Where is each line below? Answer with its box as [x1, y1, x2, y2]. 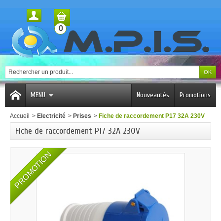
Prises [73, 112, 91, 119]
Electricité [37, 112, 66, 119]
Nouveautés [137, 91, 169, 99]
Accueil [10, 112, 30, 119]
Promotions [180, 91, 211, 99]
